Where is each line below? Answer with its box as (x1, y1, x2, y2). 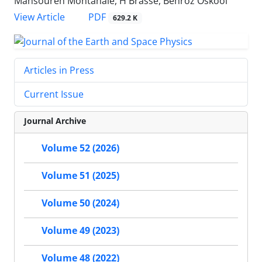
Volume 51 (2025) (42, 169, 119, 182)
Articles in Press (24, 64, 94, 77)
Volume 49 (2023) (42, 224, 119, 237)
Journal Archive (24, 115, 86, 126)
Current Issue (24, 88, 84, 101)
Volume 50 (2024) (42, 196, 119, 210)
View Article (14, 11, 65, 24)
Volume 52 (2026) (42, 142, 119, 155)
